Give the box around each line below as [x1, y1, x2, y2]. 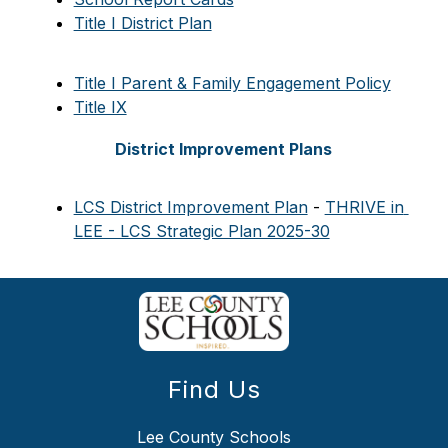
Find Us [167, 374, 261, 404]
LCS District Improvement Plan [73, 197, 308, 218]
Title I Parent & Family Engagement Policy [73, 73, 391, 94]
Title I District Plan [73, 13, 212, 34]
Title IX [73, 97, 127, 118]
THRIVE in [324, 197, 404, 218]
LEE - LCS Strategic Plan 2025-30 [73, 221, 330, 242]
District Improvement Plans [115, 139, 333, 160]
